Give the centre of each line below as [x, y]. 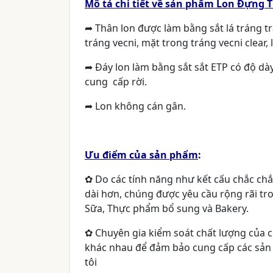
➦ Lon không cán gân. [135, 106]
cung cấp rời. [117, 82]
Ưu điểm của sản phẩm [141, 155]
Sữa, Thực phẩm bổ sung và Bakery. [168, 209]
